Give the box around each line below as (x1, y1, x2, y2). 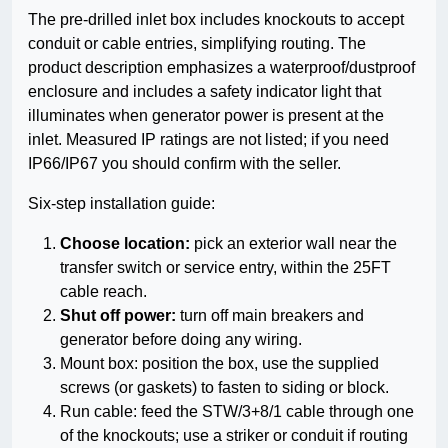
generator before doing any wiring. (60, 331, 302, 349)
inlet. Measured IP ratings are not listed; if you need (28, 131, 389, 149)
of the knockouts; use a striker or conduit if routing (60, 427, 408, 445)
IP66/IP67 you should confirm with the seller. (28, 155, 341, 173)
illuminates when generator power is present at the (28, 107, 384, 125)
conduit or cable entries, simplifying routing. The (28, 35, 366, 53)
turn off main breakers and (176, 307, 364, 325)
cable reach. (60, 283, 147, 301)
